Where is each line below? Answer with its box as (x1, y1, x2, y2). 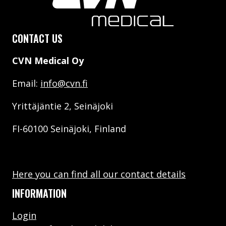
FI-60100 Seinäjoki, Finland (12, 123, 126, 135)
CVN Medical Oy (12, 54, 84, 67)
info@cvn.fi (40, 77, 88, 90)
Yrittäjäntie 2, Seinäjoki (12, 100, 113, 112)
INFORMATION (12, 186, 67, 201)
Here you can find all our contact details (12, 168, 186, 181)
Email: (12, 77, 40, 90)
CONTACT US (12, 31, 63, 46)
